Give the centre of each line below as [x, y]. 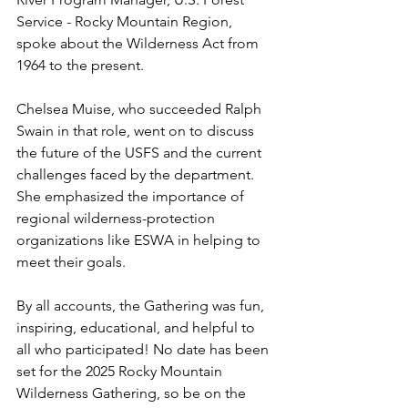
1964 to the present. [80, 65]
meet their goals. [73, 262]
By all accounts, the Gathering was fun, [142, 306]
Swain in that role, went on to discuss [137, 131]
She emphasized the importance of [132, 196]
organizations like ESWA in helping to [140, 240]
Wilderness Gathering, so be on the [133, 393]
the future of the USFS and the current [141, 153]
